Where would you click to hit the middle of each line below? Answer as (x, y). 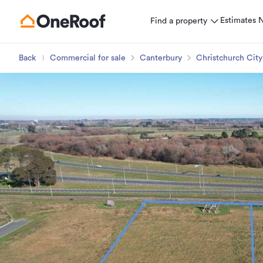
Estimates (238, 21)
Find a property (179, 21)
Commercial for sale (88, 58)
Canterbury (161, 58)
